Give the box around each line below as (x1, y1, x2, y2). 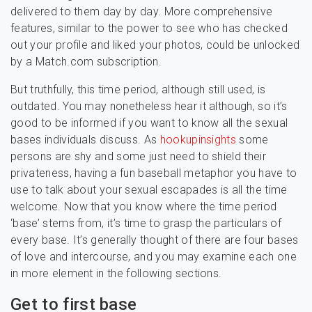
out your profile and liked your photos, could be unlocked (10, 38, 300, 52)
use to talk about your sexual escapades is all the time (10, 183, 288, 196)
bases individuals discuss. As (10, 133, 160, 146)
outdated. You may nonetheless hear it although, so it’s (10, 100, 288, 113)
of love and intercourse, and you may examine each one (10, 250, 297, 263)
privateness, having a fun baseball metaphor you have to (10, 166, 297, 180)
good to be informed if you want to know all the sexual (10, 116, 288, 130)
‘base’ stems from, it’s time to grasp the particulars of (10, 217, 281, 230)
